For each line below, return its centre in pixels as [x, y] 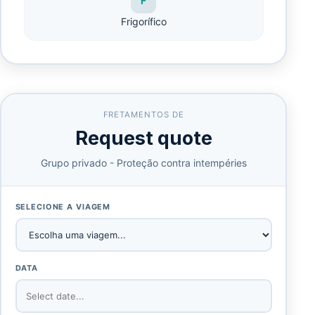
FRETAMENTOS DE [143, 115]
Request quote [143, 139]
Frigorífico [143, 21]
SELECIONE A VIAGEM [63, 207]
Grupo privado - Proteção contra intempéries [143, 163]
